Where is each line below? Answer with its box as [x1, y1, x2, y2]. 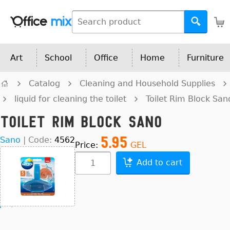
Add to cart [137, 158, 182, 167]
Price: [75, 140, 101, 150]
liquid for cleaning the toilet [14, 94, 126, 104]
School [45, 53, 72, 63]
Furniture [187, 53, 224, 63]
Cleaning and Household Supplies [80, 79, 215, 88]
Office [94, 53, 118, 63]
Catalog [29, 79, 60, 88]
